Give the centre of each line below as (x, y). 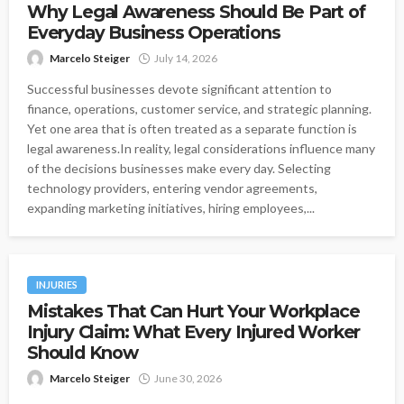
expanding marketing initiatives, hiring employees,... (171, 208)
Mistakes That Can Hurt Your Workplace (193, 311)
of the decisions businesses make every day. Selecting (179, 169)
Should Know (83, 352)
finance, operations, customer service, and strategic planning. (199, 109)
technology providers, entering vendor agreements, (172, 188)
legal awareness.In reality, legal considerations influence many (201, 149)
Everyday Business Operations (154, 33)
